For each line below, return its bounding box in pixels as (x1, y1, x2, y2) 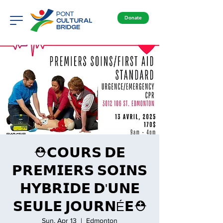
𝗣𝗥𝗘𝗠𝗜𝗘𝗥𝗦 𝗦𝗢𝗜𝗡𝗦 (12, 164, 147, 178)
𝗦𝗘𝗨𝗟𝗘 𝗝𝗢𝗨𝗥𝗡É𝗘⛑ (12, 200, 147, 214)
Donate (124, 14, 142, 21)
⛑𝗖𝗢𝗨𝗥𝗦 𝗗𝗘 (34, 146, 125, 160)
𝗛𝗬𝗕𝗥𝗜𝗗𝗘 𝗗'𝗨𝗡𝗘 (19, 182, 140, 196)
